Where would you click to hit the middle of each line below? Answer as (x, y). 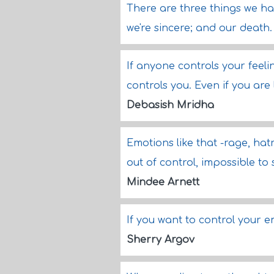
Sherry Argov (161, 240)
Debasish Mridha (170, 105)
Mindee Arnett (163, 182)
